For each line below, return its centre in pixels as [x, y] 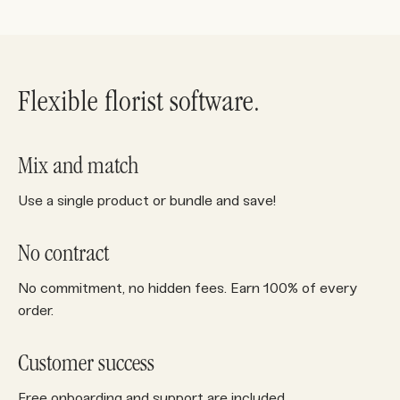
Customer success [86, 366]
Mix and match [78, 168]
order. [36, 311]
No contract [63, 256]
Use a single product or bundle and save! [147, 201]
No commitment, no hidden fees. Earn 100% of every [187, 288]
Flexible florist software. [139, 104]
